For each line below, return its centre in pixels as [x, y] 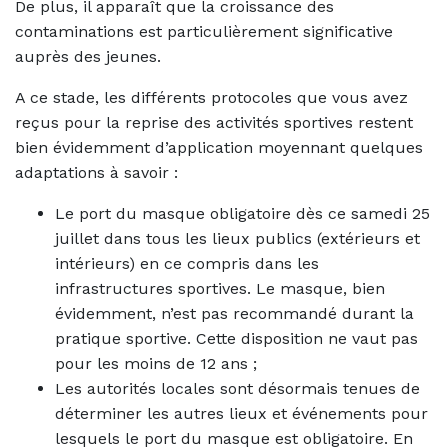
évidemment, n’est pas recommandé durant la [234, 313]
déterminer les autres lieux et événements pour [241, 413]
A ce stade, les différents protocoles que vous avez [211, 97]
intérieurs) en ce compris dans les [187, 263]
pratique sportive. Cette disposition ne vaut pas [236, 338]
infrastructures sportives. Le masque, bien [220, 288]
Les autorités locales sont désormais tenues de [237, 388]
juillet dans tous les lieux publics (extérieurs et [237, 238]
